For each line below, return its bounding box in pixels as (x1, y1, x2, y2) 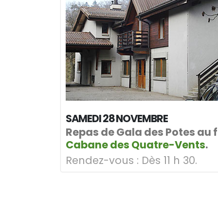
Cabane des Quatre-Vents (66, 137, 205, 152)
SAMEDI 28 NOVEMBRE (66, 111, 168, 126)
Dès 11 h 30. (139, 153, 197, 167)
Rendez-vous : (66, 153, 139, 167)
